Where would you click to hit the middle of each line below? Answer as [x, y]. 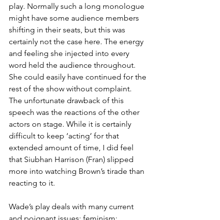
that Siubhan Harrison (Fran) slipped [72, 160]
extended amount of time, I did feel [72, 148]
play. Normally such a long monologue [78, 6]
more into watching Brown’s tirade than [78, 171]
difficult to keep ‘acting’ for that [65, 136]
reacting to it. [32, 183]
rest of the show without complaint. [71, 89]
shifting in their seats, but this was [68, 30]
